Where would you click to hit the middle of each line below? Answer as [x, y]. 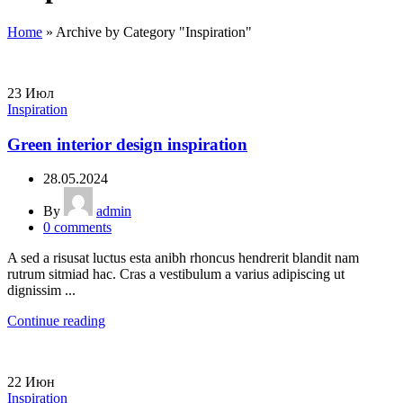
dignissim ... [41, 291]
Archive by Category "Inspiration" [154, 31]
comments [83, 228]
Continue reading [56, 321]
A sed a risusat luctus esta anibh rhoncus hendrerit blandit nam [183, 258]
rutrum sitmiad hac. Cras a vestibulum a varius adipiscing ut [176, 274]
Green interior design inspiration [127, 144]
